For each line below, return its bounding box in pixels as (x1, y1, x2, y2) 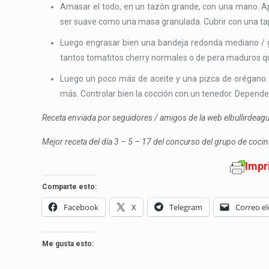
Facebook (64, 201, 99, 213)
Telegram (169, 201, 203, 213)
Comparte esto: (42, 182, 97, 191)
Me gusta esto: (42, 239, 94, 248)
